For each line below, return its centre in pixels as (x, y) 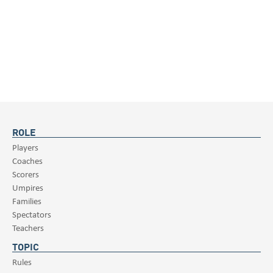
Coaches (27, 160)
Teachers (28, 227)
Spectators (32, 214)
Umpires (28, 187)
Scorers (26, 174)
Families (27, 200)
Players (25, 147)
